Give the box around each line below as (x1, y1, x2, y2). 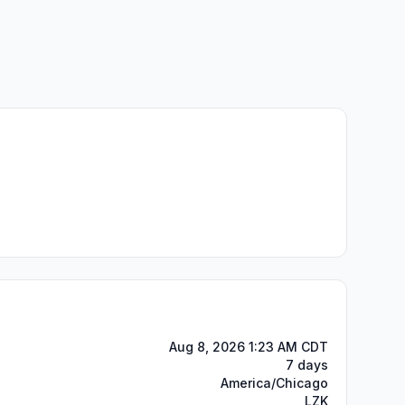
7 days (286, 357, 328, 372)
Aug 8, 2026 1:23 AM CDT (169, 339, 328, 354)
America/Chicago (221, 375, 328, 391)
